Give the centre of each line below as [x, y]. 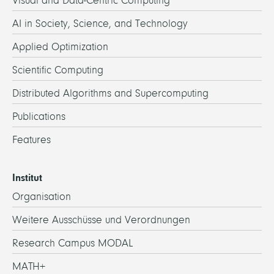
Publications [39, 116]
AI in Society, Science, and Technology [100, 23]
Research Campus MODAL [72, 243]
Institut [27, 177]
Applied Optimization [60, 46]
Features [31, 139]
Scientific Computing [58, 70]
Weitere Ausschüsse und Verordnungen [101, 220]
